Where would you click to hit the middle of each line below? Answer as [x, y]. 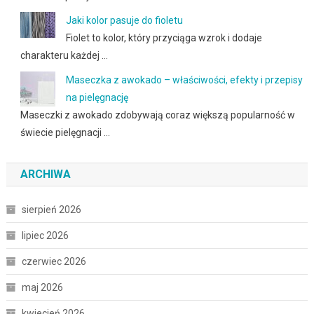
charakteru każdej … [64, 55]
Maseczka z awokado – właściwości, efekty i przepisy [184, 80]
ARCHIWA [45, 174]
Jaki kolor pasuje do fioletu [124, 20]
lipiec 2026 [45, 235]
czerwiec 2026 [54, 261]
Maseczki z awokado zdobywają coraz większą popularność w [157, 115]
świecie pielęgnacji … [65, 132]
